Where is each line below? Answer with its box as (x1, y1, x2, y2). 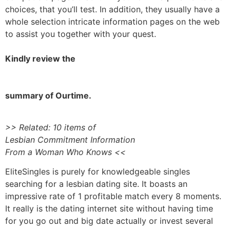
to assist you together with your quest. (5, 28, 156, 39)
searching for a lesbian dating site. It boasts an (5, 179, 187, 189)
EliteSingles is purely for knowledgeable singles (5, 166, 190, 177)
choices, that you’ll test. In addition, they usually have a (5, 4, 220, 14)
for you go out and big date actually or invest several (5, 216, 213, 226)
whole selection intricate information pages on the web (5, 16, 220, 27)
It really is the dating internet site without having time (5, 203, 213, 214)
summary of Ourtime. (5, 90, 91, 101)
